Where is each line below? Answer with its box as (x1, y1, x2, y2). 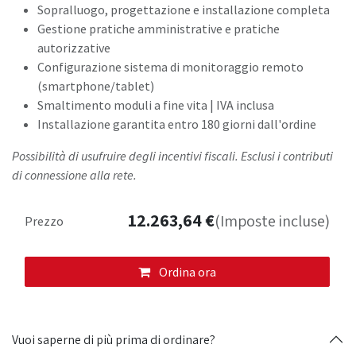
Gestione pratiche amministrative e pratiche (37, 21, 280, 37)
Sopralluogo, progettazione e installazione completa (37, 2, 330, 18)
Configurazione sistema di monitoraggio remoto (37, 59, 304, 75)
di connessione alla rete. (12, 167, 137, 184)
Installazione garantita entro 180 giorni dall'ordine (37, 116, 316, 133)
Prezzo (25, 212, 64, 229)
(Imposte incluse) (215, 211, 330, 232)
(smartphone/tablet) (37, 78, 154, 95)
